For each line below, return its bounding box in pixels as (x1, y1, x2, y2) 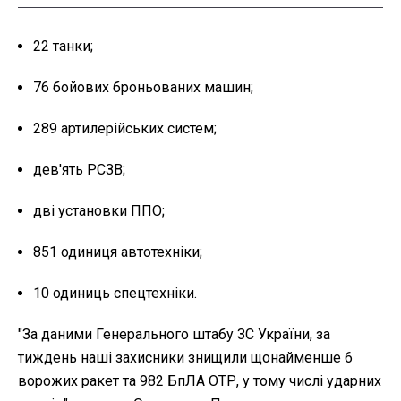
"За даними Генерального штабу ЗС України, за (18, 326, 330, 344)
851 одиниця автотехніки (33, 243, 200, 261)
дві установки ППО (33, 202, 162, 220)
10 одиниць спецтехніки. (33, 285, 197, 303)
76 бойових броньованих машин (33, 79, 251, 97)
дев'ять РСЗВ (33, 161, 123, 179)
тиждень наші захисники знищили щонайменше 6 (18, 349, 353, 367)
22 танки (33, 38, 90, 55)
